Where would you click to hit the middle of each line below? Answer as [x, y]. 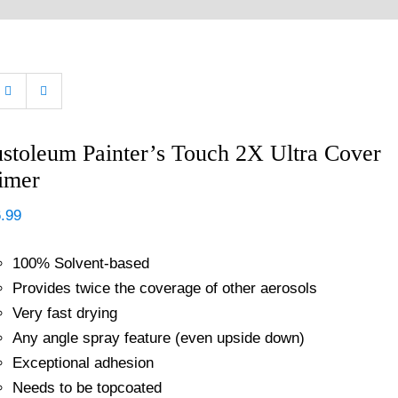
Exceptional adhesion [83, 363]
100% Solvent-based [80, 263]
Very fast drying [64, 313]
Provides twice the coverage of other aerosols [164, 288]
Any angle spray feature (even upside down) [158, 338]
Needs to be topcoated [87, 388]
